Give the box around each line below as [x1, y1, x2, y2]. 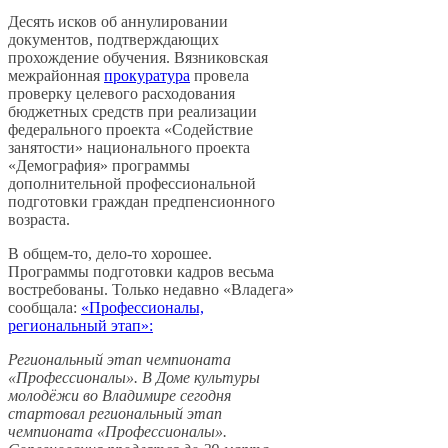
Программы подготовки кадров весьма [8, 263, 274, 281]
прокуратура [104, 67, 190, 85]
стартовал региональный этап [8, 405, 222, 423]
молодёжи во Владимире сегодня [8, 387, 231, 405]
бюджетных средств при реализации [8, 103, 257, 121]
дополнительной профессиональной [8, 175, 256, 193]
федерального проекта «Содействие [8, 121, 253, 139]
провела [190, 67, 249, 85]
